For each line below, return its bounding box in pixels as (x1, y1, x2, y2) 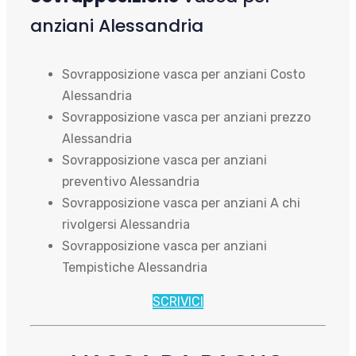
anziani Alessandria (30, 13, 203, 38)
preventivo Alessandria (62, 174, 199, 189)
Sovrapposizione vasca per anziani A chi (62, 195, 300, 211)
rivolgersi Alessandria (62, 217, 190, 232)
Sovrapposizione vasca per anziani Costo (62, 67, 305, 82)
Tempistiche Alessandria (62, 260, 207, 275)
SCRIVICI (153, 294, 203, 309)
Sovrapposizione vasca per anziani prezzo (62, 110, 311, 125)
